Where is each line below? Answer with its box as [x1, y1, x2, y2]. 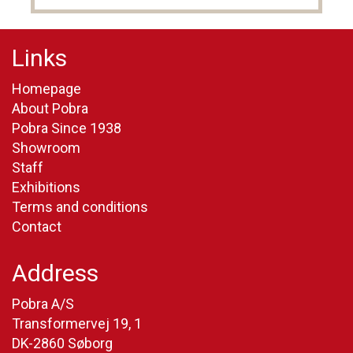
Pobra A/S [12, 295, 74, 313]
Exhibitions [12, 179, 80, 196]
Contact [12, 218, 61, 236]
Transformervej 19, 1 [12, 315, 142, 333]
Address [12, 259, 98, 288]
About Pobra [12, 100, 88, 117]
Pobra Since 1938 [12, 120, 121, 137]
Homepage [12, 80, 81, 98]
